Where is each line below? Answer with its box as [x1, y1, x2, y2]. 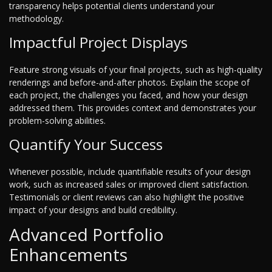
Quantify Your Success [9, 134, 163, 155]
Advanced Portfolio [9, 223, 164, 246]
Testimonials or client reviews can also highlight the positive [9, 191, 244, 203]
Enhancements [9, 243, 127, 267]
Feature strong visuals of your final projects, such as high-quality [9, 64, 262, 76]
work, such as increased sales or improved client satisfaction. [9, 178, 249, 191]
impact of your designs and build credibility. [9, 204, 177, 216]
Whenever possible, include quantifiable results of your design [9, 166, 251, 178]
